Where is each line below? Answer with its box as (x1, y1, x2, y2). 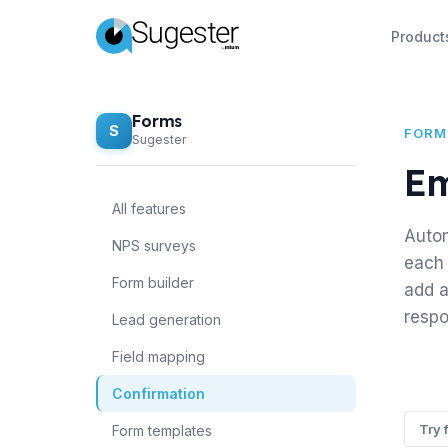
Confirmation (112, 385, 205, 402)
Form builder (112, 274, 194, 291)
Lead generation (112, 311, 221, 328)
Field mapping (112, 348, 205, 365)
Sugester (132, 132, 186, 147)
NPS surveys (112, 237, 196, 254)
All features (112, 200, 186, 217)
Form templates (112, 422, 212, 439)
